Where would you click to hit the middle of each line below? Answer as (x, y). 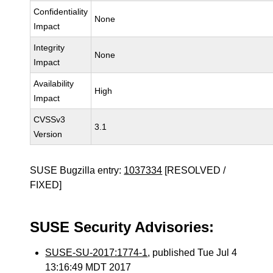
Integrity (49, 48)
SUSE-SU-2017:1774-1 (97, 253)
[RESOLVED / (194, 170)
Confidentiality (61, 12)
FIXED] (46, 185)
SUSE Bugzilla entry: (77, 170)
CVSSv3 (50, 119)
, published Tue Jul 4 (193, 253)
